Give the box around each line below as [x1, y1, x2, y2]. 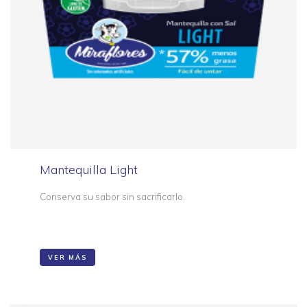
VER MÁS [48, 253, 87, 261]
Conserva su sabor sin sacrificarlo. [40, 190, 185, 202]
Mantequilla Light [40, 161, 138, 177]
